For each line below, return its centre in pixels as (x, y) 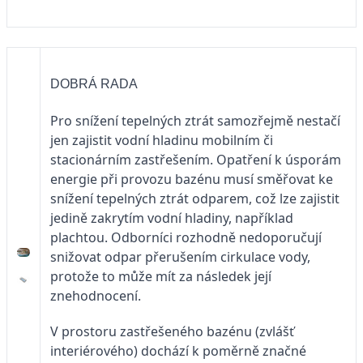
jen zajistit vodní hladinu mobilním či (162, 141)
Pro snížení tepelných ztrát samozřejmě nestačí (195, 121)
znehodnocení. (96, 296)
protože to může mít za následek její (161, 277)
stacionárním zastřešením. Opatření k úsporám (196, 160)
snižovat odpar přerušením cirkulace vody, (180, 257)
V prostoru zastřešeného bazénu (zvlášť (172, 332)
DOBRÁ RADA (94, 84)
